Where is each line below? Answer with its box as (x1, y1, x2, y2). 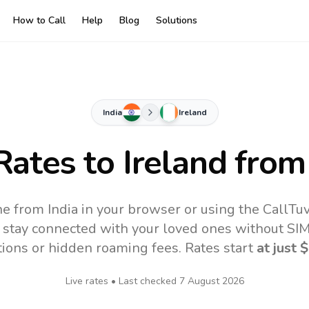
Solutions (156, 14, 197, 27)
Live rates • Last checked (65, 275, 179, 288)
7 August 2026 (179, 275, 244, 288)
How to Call (13, 14, 66, 27)
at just (257, 239, 300, 257)
